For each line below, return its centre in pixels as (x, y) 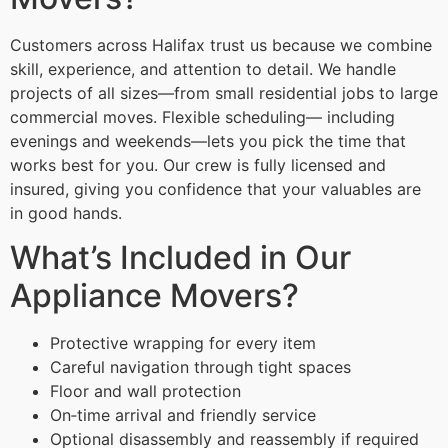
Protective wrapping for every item (183, 342)
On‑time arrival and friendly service (183, 414)
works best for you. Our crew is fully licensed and (198, 164)
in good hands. (66, 212)
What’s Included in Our (180, 257)
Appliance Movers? (154, 295)
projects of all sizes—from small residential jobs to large (224, 92)
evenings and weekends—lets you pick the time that (208, 140)
